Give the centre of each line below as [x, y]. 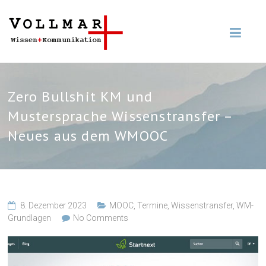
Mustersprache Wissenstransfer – [120, 116]
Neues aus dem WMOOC [88, 136]
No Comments [101, 218]
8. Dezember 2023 [54, 205]
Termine [153, 205]
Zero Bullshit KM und [80, 96]
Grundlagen [30, 218]
